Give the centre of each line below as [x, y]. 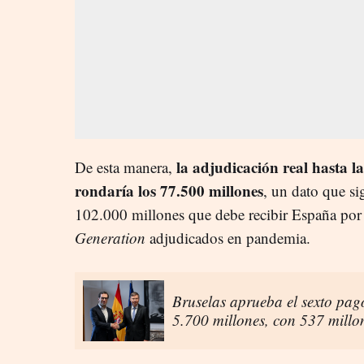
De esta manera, [126, 167]
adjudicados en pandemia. [228, 237]
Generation [110, 237]
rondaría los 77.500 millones [169, 190]
